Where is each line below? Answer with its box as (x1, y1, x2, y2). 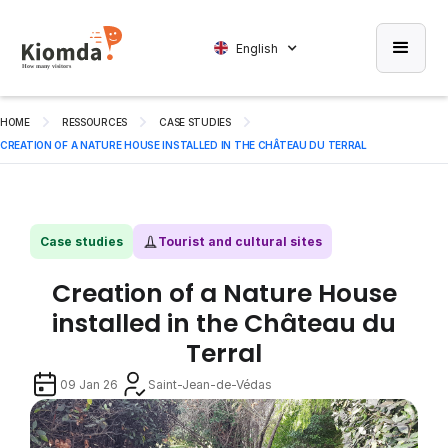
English (235, 40, 278, 56)
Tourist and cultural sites (158, 234, 322, 249)
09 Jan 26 (60, 376, 118, 392)
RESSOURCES (61, 115, 128, 128)
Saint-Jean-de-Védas (148, 376, 272, 392)
